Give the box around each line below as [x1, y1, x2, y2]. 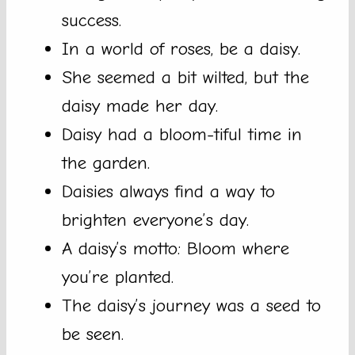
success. [62, 10, 121, 32]
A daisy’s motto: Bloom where [62, 238, 289, 260]
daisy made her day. [62, 95, 218, 117]
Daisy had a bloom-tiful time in [62, 124, 302, 146]
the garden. [62, 152, 150, 174]
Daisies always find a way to [62, 181, 275, 203]
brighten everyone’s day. [62, 209, 249, 231]
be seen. [62, 323, 124, 345]
